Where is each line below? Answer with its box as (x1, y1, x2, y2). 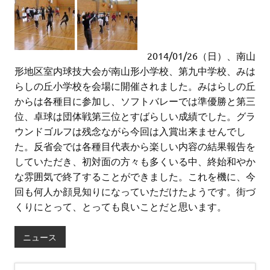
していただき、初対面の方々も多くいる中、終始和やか (14, 155, 256, 168)
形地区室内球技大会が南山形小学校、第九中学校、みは (14, 64, 256, 77)
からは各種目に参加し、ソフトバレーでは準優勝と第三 (14, 95, 256, 107)
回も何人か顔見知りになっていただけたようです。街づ (14, 185, 256, 198)
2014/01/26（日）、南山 (137, 49, 256, 62)
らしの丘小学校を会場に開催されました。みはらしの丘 (14, 80, 256, 92)
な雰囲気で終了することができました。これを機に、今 (14, 170, 256, 183)
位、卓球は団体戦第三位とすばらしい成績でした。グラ (14, 110, 256, 122)
